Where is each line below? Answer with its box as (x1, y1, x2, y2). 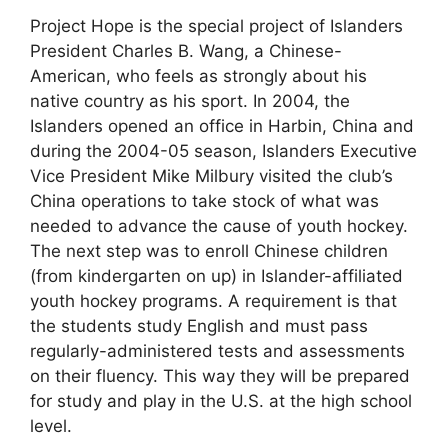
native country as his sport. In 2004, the (30, 90, 350, 111)
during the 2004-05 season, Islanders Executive (30, 140, 417, 161)
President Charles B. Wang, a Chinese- (30, 40, 342, 61)
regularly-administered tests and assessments (30, 340, 405, 361)
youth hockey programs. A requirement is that (30, 290, 397, 311)
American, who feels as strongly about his (30, 65, 367, 86)
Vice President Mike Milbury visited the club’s (30, 165, 393, 186)
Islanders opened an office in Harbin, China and (30, 115, 414, 136)
